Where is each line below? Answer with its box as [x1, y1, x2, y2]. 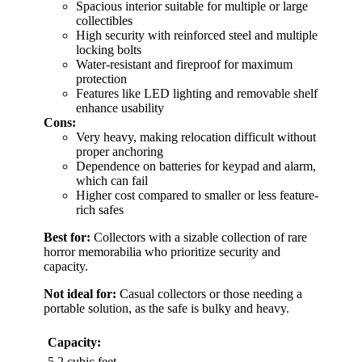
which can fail [76, 173, 148, 187]
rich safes [76, 202, 124, 217]
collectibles [76, 13, 133, 27]
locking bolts [76, 42, 141, 57]
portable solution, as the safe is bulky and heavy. [44, 301, 289, 315]
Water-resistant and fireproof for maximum [76, 57, 293, 71]
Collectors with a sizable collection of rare [90, 229, 307, 244]
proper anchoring [76, 144, 163, 158]
